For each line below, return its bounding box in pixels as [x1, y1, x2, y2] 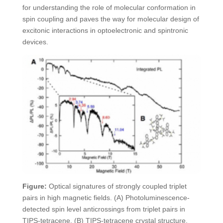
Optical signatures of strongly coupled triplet [46, 182, 187, 190]
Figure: [22, 182, 47, 190]
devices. [22, 38, 48, 46]
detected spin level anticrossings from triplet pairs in [22, 205, 185, 213]
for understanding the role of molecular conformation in [22, 3, 196, 11]
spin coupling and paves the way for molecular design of [22, 15, 199, 23]
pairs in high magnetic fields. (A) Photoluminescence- [22, 194, 190, 202]
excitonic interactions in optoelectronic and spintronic [22, 26, 188, 34]
